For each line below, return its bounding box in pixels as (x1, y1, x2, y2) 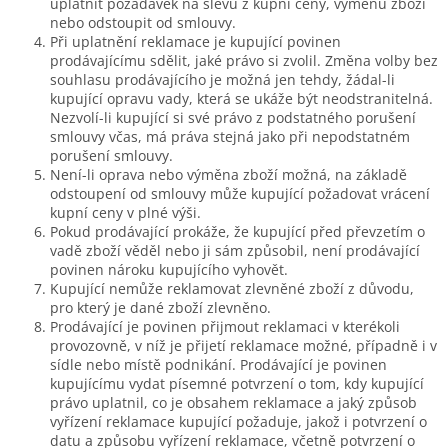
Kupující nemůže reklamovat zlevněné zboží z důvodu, (50, 278, 414, 298)
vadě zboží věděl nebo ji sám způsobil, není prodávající (50, 240, 420, 260)
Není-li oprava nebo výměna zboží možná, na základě (50, 164, 407, 184)
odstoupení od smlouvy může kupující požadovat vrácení (50, 183, 430, 203)
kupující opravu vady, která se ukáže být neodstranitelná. (50, 88, 433, 108)
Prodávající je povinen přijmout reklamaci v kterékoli (50, 316, 400, 336)
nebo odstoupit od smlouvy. (50, 12, 236, 32)
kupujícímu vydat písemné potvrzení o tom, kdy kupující (50, 373, 424, 393)
